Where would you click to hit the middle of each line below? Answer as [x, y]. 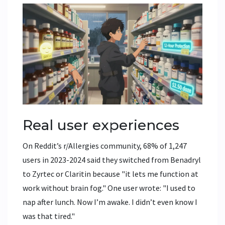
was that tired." [49, 216]
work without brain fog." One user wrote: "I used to [109, 188]
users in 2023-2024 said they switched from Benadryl [112, 159]
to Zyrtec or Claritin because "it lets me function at [110, 174]
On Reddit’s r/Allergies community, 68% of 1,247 [105, 145]
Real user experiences [101, 125]
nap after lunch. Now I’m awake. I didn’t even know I [110, 202]
